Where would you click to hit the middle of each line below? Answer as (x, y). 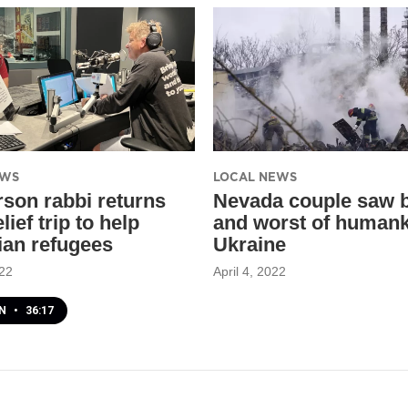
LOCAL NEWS (255, 176)
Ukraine (250, 244)
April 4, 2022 (250, 271)
